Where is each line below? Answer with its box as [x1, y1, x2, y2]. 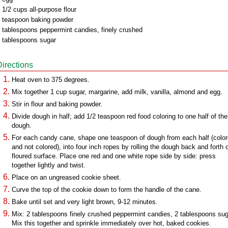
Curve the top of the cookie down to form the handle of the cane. [12, 186, 202, 193]
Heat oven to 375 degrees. [12, 76, 90, 83]
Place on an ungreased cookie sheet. [12, 174, 121, 181]
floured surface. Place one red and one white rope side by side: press [12, 152, 216, 160]
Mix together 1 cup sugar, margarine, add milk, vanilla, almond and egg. [12, 88, 222, 96]
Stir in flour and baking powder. [12, 100, 102, 108]
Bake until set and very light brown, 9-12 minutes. [12, 198, 158, 206]
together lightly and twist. [12, 161, 85, 169]
